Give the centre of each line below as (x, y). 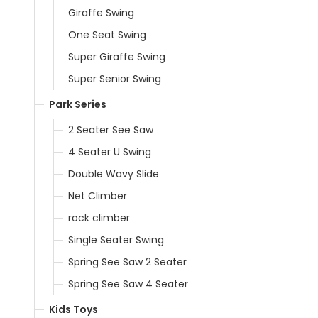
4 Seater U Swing (110, 152)
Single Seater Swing (116, 240)
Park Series (78, 104)
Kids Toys (73, 309)
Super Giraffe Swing (117, 56)
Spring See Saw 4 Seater (128, 284)
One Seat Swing (107, 34)
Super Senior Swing (115, 78)
